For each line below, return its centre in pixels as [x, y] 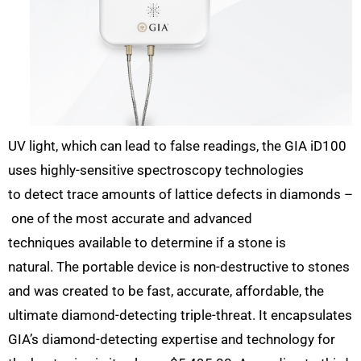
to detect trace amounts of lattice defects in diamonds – [180, 195]
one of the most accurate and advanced [130, 219]
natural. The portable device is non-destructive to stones [179, 267]
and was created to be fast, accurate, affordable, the [166, 291]
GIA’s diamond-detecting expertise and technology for [172, 340]
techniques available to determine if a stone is [147, 243]
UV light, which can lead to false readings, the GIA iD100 [177, 146]
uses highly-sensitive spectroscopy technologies [156, 170]
